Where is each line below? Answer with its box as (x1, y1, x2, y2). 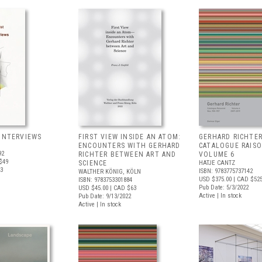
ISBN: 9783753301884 (78, 176, 132, 184)
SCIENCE (78, 159, 108, 167)
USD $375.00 (199, 175, 232, 183)
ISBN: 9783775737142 (199, 167, 253, 175)
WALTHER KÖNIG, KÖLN (78, 168, 141, 175)
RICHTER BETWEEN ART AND (78, 150, 177, 158)
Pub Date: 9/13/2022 (78, 192, 131, 200)
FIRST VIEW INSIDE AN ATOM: (78, 133, 181, 141)
